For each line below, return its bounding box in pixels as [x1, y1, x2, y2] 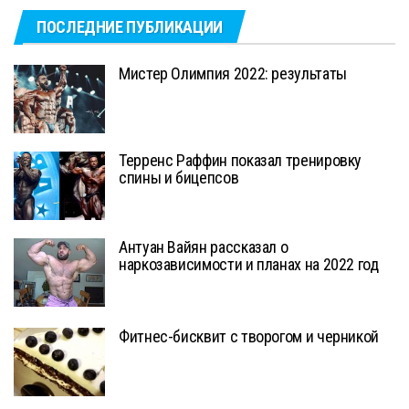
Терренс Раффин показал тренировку [119, 151, 362, 171]
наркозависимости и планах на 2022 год [119, 255, 379, 275]
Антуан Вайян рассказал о [119, 237, 288, 257]
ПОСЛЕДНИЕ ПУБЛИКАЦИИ [37, 17, 223, 37]
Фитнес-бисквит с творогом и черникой [119, 327, 380, 347]
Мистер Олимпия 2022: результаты [119, 64, 347, 84]
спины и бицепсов [119, 168, 239, 188]
